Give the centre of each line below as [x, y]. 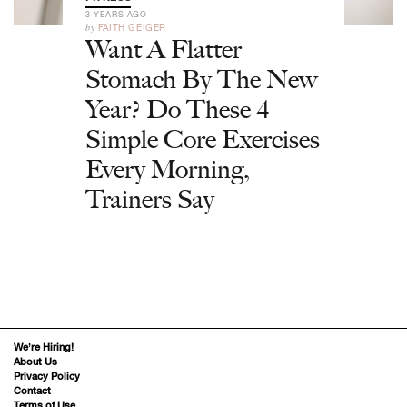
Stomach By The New [202, 79]
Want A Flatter [164, 49]
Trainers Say [150, 199]
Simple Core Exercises [203, 139]
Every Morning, [168, 169]
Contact [32, 391]
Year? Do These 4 [178, 109]
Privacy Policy [47, 376]
